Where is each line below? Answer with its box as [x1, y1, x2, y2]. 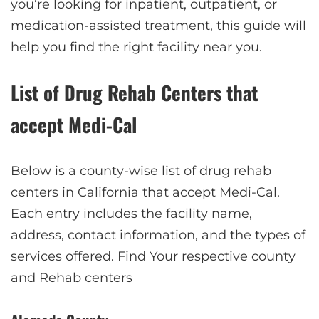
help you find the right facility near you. [11, 38, 262, 55]
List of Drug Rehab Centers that [11, 78, 258, 107]
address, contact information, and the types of [11, 226, 305, 243]
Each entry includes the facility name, [11, 205, 252, 221]
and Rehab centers [11, 269, 132, 286]
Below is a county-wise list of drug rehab [11, 162, 271, 179]
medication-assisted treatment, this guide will [11, 17, 306, 33]
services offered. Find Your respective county [11, 248, 296, 264]
